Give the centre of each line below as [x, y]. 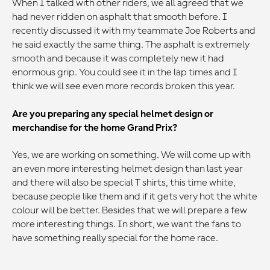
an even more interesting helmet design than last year [127, 169]
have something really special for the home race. [115, 239]
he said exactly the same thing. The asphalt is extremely [131, 45]
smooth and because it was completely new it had [118, 59]
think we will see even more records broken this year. [124, 87]
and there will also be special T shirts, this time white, [124, 183]
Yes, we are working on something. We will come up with [131, 155]
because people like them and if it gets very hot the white [135, 197]
